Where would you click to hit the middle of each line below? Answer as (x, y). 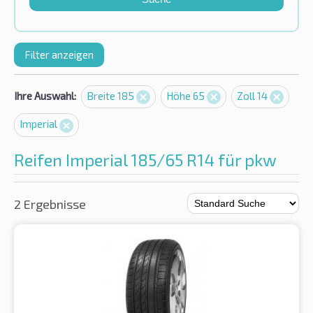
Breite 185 (111, 96)
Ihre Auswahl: (45, 96)
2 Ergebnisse (50, 204)
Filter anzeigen (59, 54)
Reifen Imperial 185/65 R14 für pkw (145, 159)
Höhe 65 (187, 96)
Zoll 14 (253, 96)
